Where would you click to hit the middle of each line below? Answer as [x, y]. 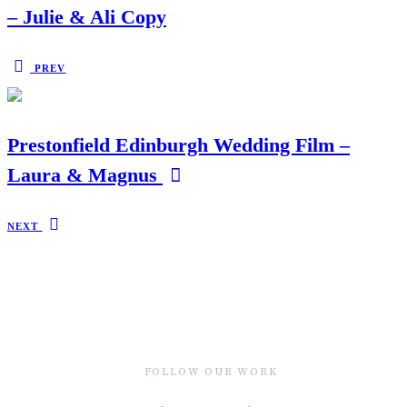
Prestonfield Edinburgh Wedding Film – [179, 144]
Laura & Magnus [85, 174]
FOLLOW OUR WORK [211, 372]
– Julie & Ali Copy [87, 16]
